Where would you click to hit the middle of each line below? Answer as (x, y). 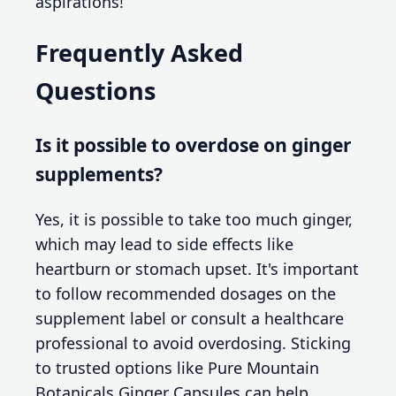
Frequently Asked (139, 53)
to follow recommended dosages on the (186, 293)
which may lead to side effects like (164, 244)
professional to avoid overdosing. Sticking (193, 343)
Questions (95, 91)
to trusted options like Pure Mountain (177, 367)
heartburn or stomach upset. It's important (197, 268)
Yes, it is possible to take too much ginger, (194, 219)
